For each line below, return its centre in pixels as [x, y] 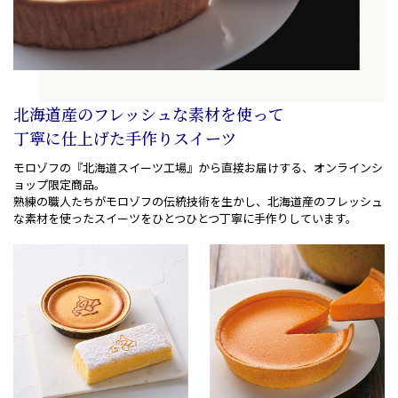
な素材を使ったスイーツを [83, 219]
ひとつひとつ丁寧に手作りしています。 [255, 219]
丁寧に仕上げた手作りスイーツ [125, 138]
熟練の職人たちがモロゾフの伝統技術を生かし [135, 202]
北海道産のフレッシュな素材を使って [149, 114]
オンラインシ [348, 168]
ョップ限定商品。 [60, 185]
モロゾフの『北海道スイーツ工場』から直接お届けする [158, 168]
